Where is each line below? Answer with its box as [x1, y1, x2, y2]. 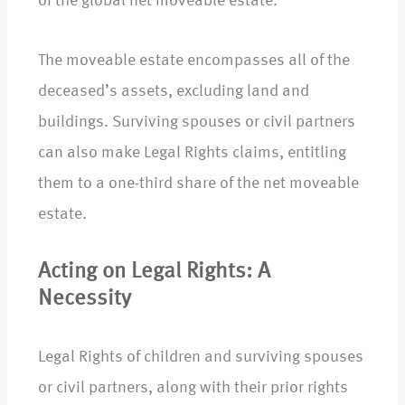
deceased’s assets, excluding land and [38, 83, 309, 100]
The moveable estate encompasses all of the [38, 52, 350, 70]
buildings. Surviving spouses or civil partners [38, 114, 355, 131]
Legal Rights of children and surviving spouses [38, 349, 363, 366]
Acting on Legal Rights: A [38, 261, 270, 284]
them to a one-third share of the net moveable [38, 175, 359, 193]
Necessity [38, 288, 131, 311]
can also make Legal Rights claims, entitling [38, 145, 346, 162]
